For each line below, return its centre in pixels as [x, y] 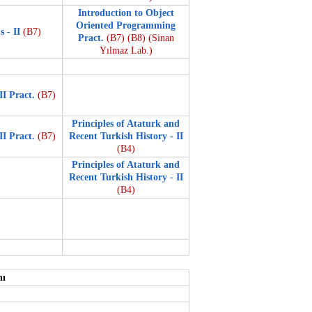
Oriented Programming [126, 25]
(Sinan [161, 38]
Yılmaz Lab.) [126, 50]
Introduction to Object [126, 13]
